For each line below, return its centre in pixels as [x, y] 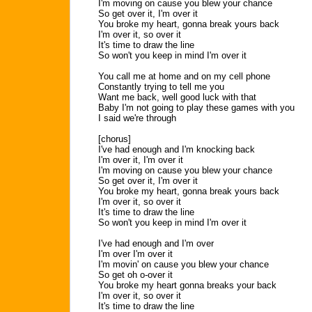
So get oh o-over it [135, 275]
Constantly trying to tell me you [161, 87]
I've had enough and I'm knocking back [177, 149]
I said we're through [137, 118]
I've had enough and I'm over [156, 243]
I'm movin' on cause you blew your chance [184, 264]
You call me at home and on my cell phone [184, 76]
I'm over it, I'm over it [141, 160]
